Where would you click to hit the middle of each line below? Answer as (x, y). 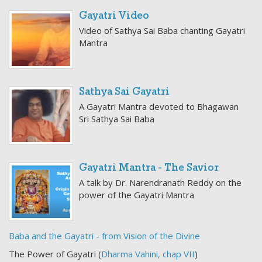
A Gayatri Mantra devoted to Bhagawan (159, 106)
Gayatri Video (114, 16)
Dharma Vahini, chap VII (148, 254)
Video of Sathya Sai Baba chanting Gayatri (162, 30)
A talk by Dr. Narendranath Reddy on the (160, 182)
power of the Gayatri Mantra (137, 195)
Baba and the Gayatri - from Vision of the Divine (104, 236)
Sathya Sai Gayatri (124, 92)
